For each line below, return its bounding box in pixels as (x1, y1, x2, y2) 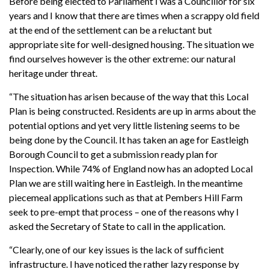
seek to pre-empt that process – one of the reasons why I (9, 205, 239, 217)
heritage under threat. (9, 67, 97, 79)
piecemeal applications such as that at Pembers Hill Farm (9, 191, 243, 203)
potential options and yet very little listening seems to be (9, 119, 240, 131)
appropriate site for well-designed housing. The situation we (9, 38, 254, 50)
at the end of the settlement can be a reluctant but (9, 23, 212, 35)
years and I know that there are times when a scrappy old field (9, 9, 259, 21)
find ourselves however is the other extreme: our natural (9, 52, 235, 64)
